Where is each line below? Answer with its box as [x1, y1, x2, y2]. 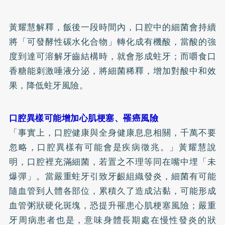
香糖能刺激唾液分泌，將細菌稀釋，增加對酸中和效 [9, 64, 216, 77]
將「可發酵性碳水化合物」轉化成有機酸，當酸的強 [9, 35, 216, 48]
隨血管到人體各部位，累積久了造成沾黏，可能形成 [9, 184, 216, 197]
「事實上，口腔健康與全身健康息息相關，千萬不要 [9, 126, 216, 139]
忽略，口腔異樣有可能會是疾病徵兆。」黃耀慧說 [9, 140, 216, 154]
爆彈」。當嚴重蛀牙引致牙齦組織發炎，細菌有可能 [9, 169, 216, 183]
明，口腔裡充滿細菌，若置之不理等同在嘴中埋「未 [9, 155, 216, 168]
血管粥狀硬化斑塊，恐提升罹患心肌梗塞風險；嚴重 [9, 198, 216, 212]
